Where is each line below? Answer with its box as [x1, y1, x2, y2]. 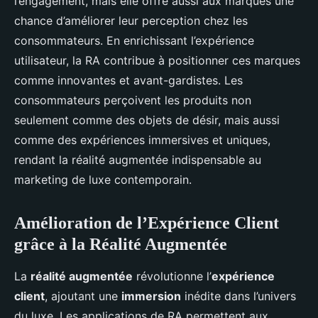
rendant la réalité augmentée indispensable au [14, 153, 261, 167]
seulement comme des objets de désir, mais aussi [14, 113, 280, 127]
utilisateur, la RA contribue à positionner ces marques [14, 53, 300, 67]
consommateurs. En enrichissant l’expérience [14, 33, 254, 48]
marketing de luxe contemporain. [14, 172, 192, 187]
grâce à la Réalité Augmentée [14, 235, 227, 253]
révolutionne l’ [133, 269, 212, 283]
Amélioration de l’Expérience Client [14, 214, 279, 232]
